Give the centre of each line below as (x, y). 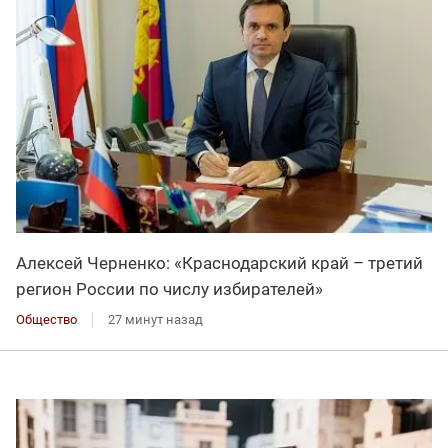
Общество (46, 320)
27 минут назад (155, 320)
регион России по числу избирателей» (169, 289)
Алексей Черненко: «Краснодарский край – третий (219, 263)
